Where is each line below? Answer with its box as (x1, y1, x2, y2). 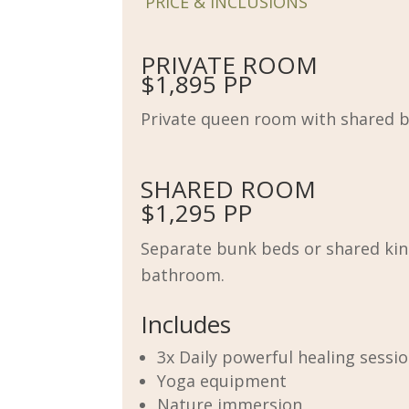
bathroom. (141, 263, 225, 286)
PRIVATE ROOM (141, 47, 319, 81)
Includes (141, 307, 232, 341)
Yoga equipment (157, 369, 288, 392)
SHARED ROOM (141, 172, 317, 205)
